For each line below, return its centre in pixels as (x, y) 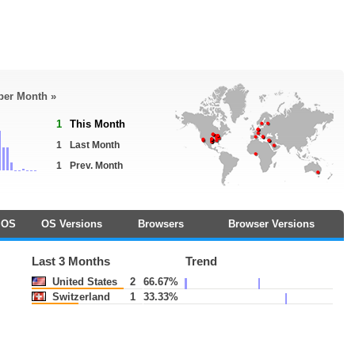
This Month (97, 124)
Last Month (95, 145)
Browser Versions (271, 224)
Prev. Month (96, 166)
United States (84, 282)
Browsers (160, 224)
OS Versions (71, 224)
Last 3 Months (71, 261)
